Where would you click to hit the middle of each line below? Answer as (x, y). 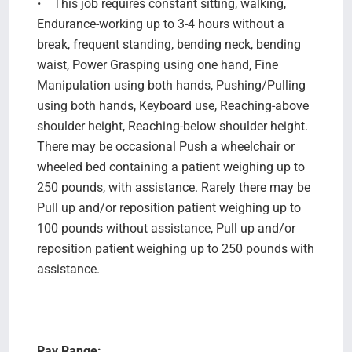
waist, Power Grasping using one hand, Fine (157, 64)
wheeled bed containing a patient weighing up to (170, 167)
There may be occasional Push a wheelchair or (165, 146)
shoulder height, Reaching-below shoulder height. (172, 126)
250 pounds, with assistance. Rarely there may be (173, 187)
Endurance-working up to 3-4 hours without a (160, 24)
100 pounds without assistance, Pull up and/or (166, 228)
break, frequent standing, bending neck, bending (169, 44)
